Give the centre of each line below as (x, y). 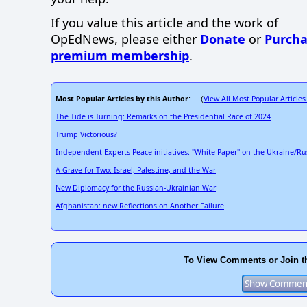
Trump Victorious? (86, 135)
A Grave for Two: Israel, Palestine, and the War (136, 170)
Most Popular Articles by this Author (122, 99)
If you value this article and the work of (164, 23)
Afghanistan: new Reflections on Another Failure (140, 206)
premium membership (120, 56)
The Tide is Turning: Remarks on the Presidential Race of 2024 (163, 117)
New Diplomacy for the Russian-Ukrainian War (136, 188)
